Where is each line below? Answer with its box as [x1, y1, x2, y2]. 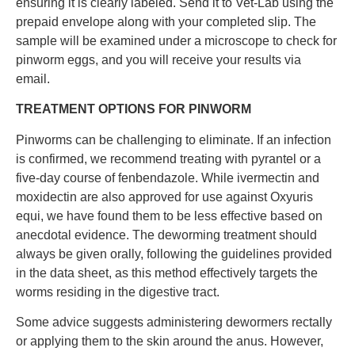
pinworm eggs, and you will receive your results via [16, 52, 301, 67]
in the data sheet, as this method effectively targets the [16, 265, 318, 280]
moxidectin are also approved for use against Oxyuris [16, 189, 313, 204]
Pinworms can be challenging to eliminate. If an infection [16, 132, 331, 147]
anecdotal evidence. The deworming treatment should [16, 227, 317, 242]
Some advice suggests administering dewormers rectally [16, 315, 332, 329]
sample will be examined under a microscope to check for [16, 33, 337, 48]
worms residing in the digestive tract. [16, 284, 219, 299]
